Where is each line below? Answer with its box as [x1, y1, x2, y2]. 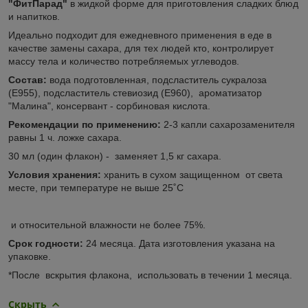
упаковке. [8, 250, 51, 262]
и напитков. [8, 10, 60, 22]
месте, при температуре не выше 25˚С [8, 181, 184, 193]
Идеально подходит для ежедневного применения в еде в [8, 29, 272, 41]
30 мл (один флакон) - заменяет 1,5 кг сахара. [8, 150, 221, 162]
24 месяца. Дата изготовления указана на [83, 237, 275, 249]
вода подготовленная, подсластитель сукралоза [49, 74, 267, 85]
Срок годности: [8, 237, 83, 249]
